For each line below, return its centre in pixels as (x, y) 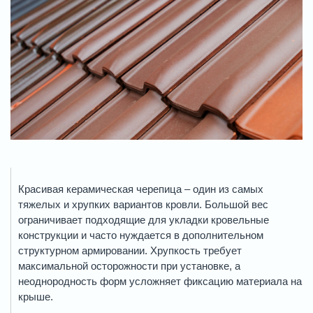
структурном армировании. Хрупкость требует (130, 251)
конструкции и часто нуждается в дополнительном (141, 235)
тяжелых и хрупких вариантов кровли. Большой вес (143, 205)
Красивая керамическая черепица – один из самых (141, 189)
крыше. (36, 297)
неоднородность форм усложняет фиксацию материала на (160, 282)
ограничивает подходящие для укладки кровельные (144, 220)
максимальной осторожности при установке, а (129, 266)
